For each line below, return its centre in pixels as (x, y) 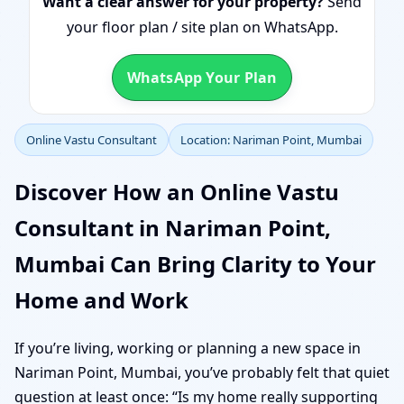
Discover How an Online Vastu (177, 191)
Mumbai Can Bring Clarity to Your (195, 263)
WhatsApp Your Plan (202, 78)
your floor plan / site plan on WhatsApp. (202, 27)
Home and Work (101, 299)
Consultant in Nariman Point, (173, 227)
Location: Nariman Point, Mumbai (271, 140)
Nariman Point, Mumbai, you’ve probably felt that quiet (202, 372)
